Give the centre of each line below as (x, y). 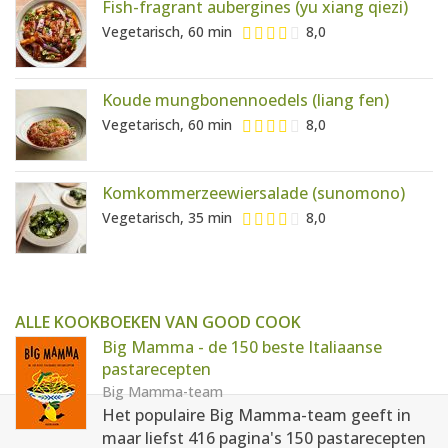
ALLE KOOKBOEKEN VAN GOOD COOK (158, 322)
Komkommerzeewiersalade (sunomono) (253, 193)
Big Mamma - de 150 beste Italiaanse (242, 347)
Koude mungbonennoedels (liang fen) (245, 100)
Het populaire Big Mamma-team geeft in (256, 415)
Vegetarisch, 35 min (167, 218)
